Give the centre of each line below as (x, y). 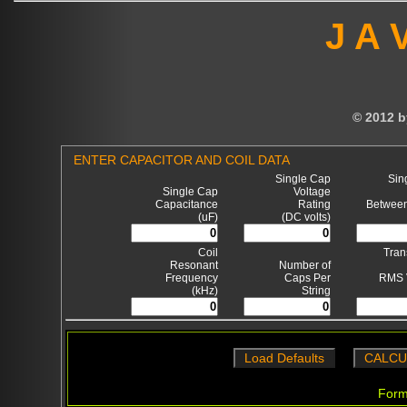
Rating (314, 204)
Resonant (194, 265)
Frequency (192, 278)
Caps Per (308, 278)
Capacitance (187, 204)
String (316, 291)
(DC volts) (306, 217)
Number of (305, 265)
